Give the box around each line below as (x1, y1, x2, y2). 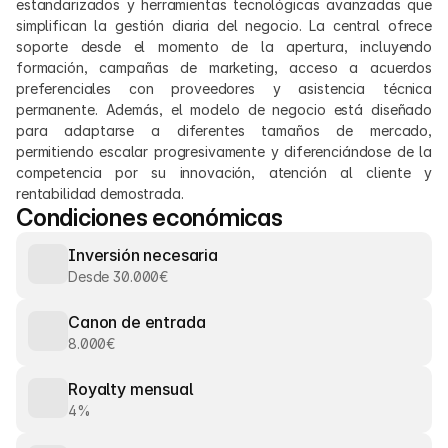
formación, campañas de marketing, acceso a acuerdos (16, 59, 432, 76)
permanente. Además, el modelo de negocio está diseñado (16, 101, 432, 118)
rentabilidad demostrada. (16, 185, 184, 202)
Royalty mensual (68, 379, 193, 399)
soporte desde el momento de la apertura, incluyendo (16, 38, 432, 55)
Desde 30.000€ (68, 268, 169, 285)
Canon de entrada (68, 312, 206, 332)
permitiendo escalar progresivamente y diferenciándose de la (16, 143, 432, 160)
